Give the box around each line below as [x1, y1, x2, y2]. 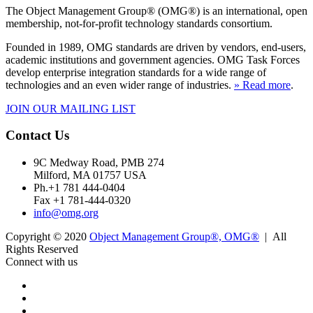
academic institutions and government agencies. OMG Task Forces [6, 53, 300, 66]
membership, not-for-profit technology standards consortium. [6, 17, 272, 29]
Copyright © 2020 [6, 230, 89, 242]
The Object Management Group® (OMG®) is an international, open [6, 4, 307, 17]
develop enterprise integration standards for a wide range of [6, 66, 266, 78]
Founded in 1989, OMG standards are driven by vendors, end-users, [6, 41, 306, 53]
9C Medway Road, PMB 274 [34, 156, 164, 168]
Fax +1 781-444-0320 [34, 194, 131, 206]
